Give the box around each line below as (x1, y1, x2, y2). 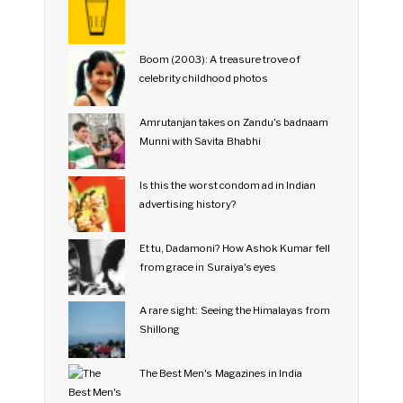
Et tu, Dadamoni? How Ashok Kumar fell (139, 241, 331, 255)
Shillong (139, 323, 180, 336)
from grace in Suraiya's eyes (139, 260, 276, 273)
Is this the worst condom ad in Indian (139, 178, 317, 192)
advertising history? (139, 197, 237, 210)
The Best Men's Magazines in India (139, 367, 302, 381)
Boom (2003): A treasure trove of (139, 52, 300, 66)
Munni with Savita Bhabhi (139, 134, 261, 148)
